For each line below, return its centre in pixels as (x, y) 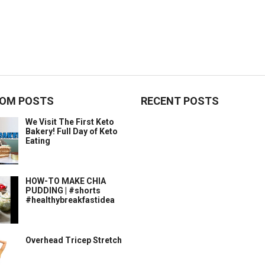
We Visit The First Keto (70, 122)
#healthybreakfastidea (70, 200)
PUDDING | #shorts (63, 190)
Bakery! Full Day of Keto (72, 131)
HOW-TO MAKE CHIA (66, 181)
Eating (38, 141)
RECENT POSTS (180, 101)
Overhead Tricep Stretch (74, 240)
